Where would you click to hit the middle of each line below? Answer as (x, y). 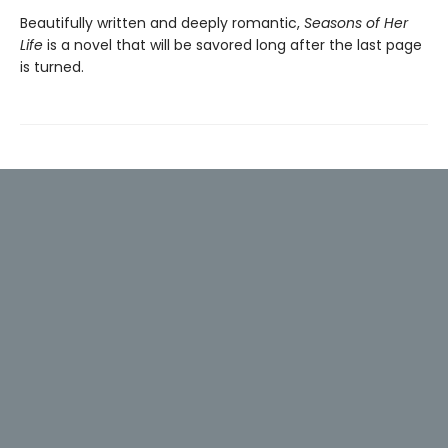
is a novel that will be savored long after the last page (232, 45)
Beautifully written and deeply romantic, (162, 23)
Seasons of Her (356, 23)
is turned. (52, 67)
